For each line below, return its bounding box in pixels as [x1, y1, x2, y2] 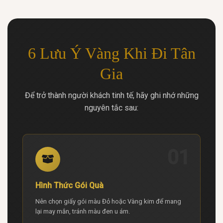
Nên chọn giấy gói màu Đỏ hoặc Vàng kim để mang [35, 197, 181, 205]
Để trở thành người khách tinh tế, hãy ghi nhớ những [24, 90, 199, 100]
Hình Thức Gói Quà [35, 180, 104, 190]
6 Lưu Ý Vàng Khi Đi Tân [27, 44, 196, 62]
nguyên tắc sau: [85, 103, 138, 112]
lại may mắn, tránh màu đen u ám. [35, 207, 130, 215]
